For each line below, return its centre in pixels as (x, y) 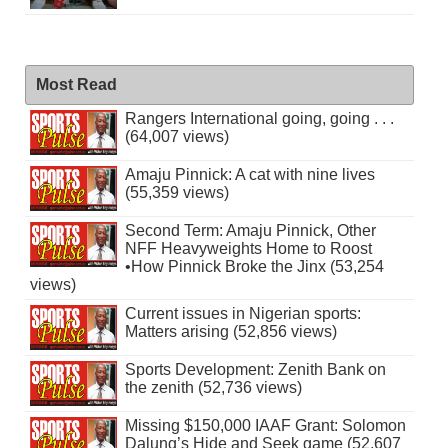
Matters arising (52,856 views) (230, 331)
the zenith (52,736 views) (213, 387)
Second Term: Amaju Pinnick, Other (250, 230)
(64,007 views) (176, 136)
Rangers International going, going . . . (259, 118)
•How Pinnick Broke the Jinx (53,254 (254, 266)
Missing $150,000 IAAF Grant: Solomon (265, 425)
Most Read (76, 84)
